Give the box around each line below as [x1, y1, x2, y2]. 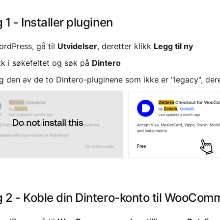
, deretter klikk [97, 41, 154, 51]
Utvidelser [57, 41, 97, 51]
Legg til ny [153, 41, 193, 51]
